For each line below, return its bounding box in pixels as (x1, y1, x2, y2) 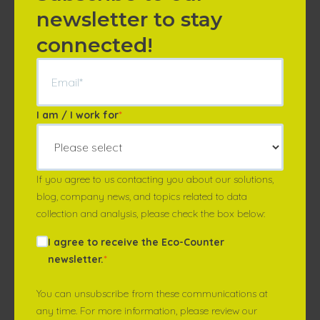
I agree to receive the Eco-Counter (48, 236, 224, 249)
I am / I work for (36, 109, 119, 121)
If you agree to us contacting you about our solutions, (36, 173, 274, 186)
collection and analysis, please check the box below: (36, 207, 265, 220)
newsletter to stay (36, 7, 222, 31)
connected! (36, 33, 153, 57)
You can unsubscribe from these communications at (36, 287, 268, 300)
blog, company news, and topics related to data (36, 190, 247, 203)
